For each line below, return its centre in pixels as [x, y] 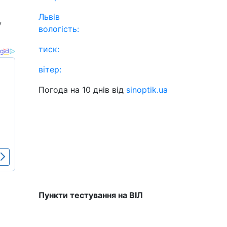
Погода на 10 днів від [82, 90]
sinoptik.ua [147, 90]
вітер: [50, 69]
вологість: [59, 29]
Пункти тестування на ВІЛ [91, 195]
